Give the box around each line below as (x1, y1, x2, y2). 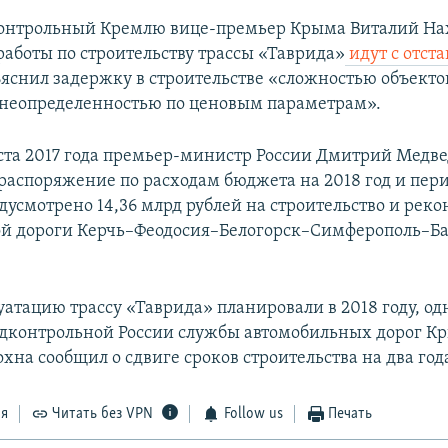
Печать (328, 406, 373, 423)
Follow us (223, 406, 283, 423)
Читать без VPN (52, 406, 154, 423)
